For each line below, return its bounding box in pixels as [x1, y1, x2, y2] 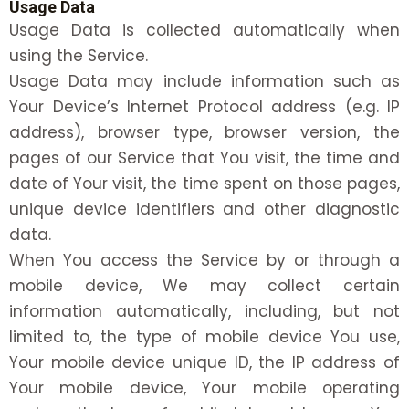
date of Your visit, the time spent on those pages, [9, 173, 400, 195]
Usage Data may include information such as [9, 70, 400, 93]
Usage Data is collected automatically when [9, 19, 400, 42]
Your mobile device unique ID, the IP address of [9, 351, 400, 374]
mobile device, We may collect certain [9, 275, 400, 298]
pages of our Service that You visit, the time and [9, 147, 400, 170]
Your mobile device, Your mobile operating [9, 377, 400, 400]
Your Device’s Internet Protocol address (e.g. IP [9, 96, 400, 119]
